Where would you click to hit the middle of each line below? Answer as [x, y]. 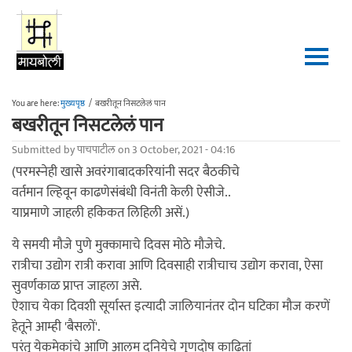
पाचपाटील [96, 150]
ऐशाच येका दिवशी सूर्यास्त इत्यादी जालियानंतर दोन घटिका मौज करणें [171, 306]
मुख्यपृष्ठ [73, 104]
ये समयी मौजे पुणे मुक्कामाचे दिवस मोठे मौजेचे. [119, 245]
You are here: [36, 104]
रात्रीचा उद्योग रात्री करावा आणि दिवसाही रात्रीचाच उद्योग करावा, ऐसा [167, 266]
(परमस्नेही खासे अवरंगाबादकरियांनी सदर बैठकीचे [126, 172]
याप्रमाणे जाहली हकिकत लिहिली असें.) [101, 213]
